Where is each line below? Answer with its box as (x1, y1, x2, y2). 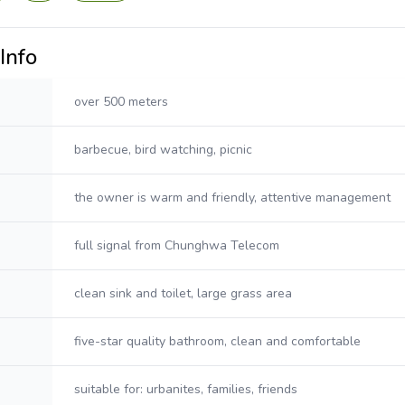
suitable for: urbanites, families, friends (74, 381, 297, 398)
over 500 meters (74, 93, 168, 110)
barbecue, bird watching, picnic (74, 141, 252, 158)
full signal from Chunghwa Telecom (74, 237, 279, 254)
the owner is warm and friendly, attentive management (74, 189, 391, 206)
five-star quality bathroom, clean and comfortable (74, 333, 361, 350)
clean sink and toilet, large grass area (74, 285, 292, 302)
